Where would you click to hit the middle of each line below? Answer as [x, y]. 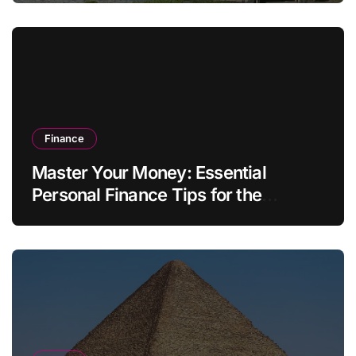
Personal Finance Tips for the [147, 195]
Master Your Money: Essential [149, 173]
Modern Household [107, 217]
